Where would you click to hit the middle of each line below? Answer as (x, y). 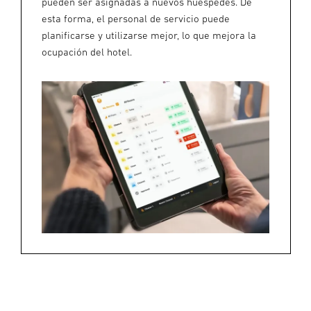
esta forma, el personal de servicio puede (136, 19)
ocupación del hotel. (87, 52)
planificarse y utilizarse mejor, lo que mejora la (149, 35)
